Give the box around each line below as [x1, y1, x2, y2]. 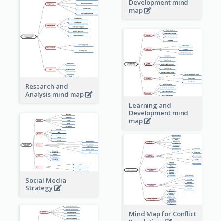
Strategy [25, 184, 54, 193]
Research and [25, 82, 68, 91]
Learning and [128, 101, 171, 110]
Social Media [25, 176, 66, 185]
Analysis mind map [25, 90, 85, 99]
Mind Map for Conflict [128, 209, 196, 219]
